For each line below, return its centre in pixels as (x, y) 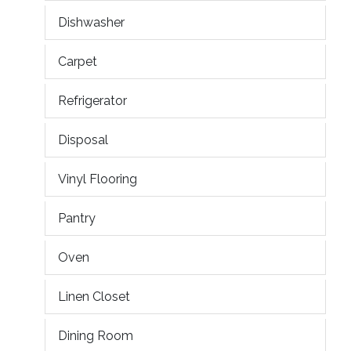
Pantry (77, 218)
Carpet (78, 61)
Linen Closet (94, 296)
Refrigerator (92, 100)
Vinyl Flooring (98, 179)
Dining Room (96, 335)
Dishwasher (91, 22)
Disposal (83, 139)
